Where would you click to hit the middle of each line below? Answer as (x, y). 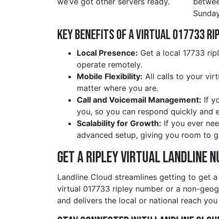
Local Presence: (107, 53)
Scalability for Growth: (119, 123)
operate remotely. (109, 65)
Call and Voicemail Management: (139, 100)
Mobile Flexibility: (110, 77)
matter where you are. (118, 88)
